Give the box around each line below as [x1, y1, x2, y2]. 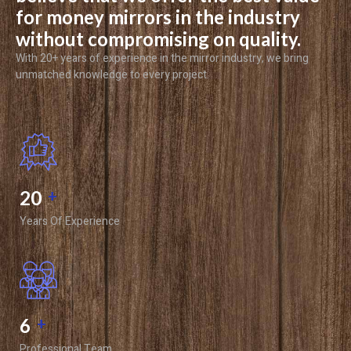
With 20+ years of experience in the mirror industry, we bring [16, 49, 309, 67]
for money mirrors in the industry [16, 5, 300, 28]
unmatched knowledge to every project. [16, 66, 209, 83]
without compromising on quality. [16, 27, 301, 50]
